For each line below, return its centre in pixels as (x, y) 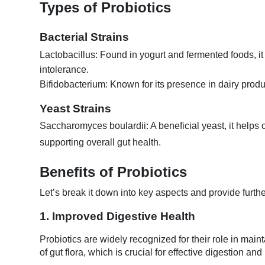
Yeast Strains (75, 109)
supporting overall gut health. (100, 142)
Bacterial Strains (84, 37)
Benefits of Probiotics (113, 172)
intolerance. (64, 70)
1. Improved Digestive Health (117, 216)
